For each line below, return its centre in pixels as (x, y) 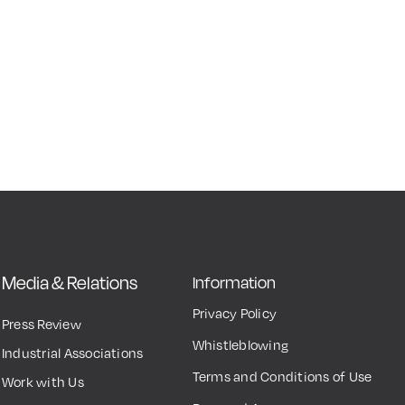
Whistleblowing (240, 344)
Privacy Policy (235, 312)
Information (234, 282)
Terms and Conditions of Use (282, 376)
